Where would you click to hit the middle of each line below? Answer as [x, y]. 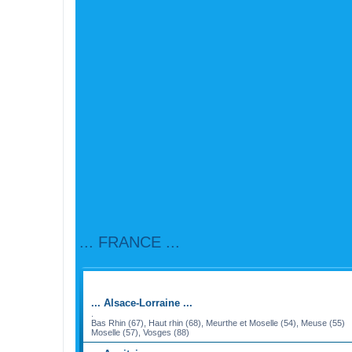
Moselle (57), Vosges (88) [140, 332]
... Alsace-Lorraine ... [142, 302]
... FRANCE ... [130, 242]
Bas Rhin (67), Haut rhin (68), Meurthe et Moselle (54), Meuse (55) [218, 323]
